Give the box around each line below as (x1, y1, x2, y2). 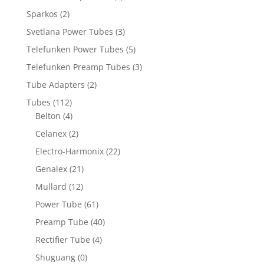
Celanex (35, 128, 67, 140)
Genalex (35, 163, 67, 175)
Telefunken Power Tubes (26, 44, 124, 55)
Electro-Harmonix (35, 146, 104, 157)
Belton (35, 110, 61, 122)
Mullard (35, 181, 67, 193)
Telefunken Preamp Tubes (26, 61, 130, 73)
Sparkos (26, 8, 58, 20)
